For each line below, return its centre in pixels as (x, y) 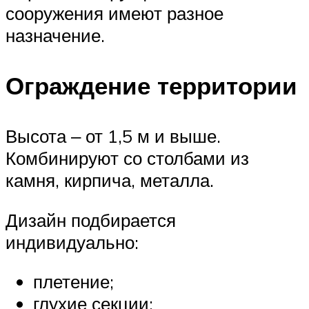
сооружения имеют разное (114, 13)
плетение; (73, 282)
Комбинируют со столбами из (127, 158)
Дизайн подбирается (91, 220)
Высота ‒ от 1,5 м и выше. (113, 136)
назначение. (55, 35)
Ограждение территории (151, 85)
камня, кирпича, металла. (110, 180)
